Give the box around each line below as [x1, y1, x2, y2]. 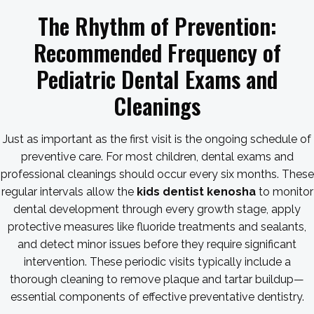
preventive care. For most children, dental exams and [20, 150, 294, 163]
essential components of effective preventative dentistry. [10, 290, 304, 303]
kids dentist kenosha [136, 185, 256, 198]
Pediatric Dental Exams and [36, 62, 278, 95]
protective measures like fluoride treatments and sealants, [8, 220, 306, 233]
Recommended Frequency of [33, 36, 281, 69]
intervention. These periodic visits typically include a [23, 255, 291, 268]
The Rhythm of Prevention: [37, 9, 277, 42]
